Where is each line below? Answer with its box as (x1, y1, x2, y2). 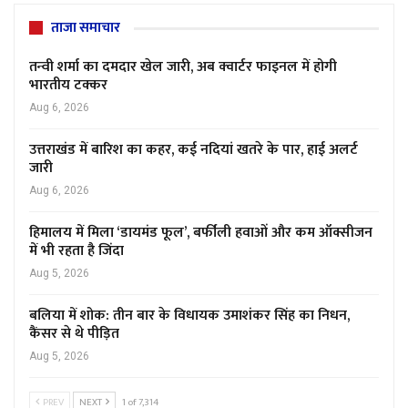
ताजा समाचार (51, 16, 120, 40)
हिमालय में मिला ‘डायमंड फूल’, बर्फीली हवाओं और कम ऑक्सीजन (29, 220, 372, 246)
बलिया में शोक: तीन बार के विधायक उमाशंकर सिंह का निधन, (29, 303, 350, 329)
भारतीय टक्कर (29, 73, 107, 98)
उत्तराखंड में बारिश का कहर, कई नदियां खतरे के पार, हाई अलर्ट (29, 138, 358, 163)
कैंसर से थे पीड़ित (29, 321, 119, 347)
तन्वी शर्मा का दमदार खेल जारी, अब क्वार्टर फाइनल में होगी (29, 55, 337, 80)
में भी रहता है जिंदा (29, 239, 124, 264)
